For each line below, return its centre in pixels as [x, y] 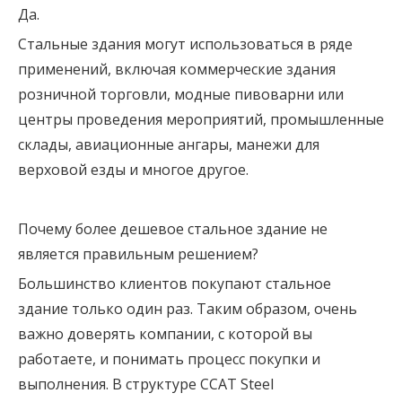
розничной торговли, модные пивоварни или [181, 94]
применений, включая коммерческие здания [177, 69]
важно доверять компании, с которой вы [165, 333]
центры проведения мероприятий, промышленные [201, 119]
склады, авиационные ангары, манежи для [169, 144]
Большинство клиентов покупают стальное [175, 283]
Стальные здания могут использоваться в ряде [185, 44]
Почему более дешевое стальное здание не [173, 228]
